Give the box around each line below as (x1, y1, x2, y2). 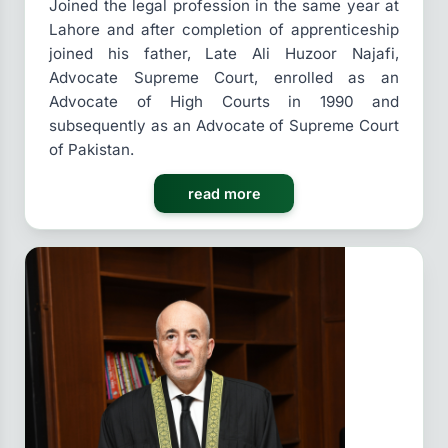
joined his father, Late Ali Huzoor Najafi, (49, 44, 399, 64)
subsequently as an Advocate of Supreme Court (49, 116, 399, 136)
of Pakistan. (49, 140, 134, 160)
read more (187, 185, 261, 203)
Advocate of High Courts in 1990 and (49, 92, 399, 112)
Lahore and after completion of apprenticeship (49, 20, 399, 40)
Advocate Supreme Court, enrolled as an (49, 68, 399, 88)
